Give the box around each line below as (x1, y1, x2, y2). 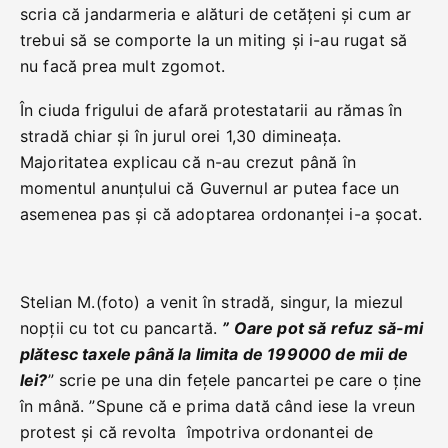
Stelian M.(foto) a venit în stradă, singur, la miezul (20, 292, 404, 312)
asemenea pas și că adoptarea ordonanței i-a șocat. (20, 204, 423, 224)
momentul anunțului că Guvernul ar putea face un (20, 178, 400, 198)
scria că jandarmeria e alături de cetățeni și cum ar (20, 4, 412, 24)
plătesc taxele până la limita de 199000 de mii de (20, 344, 408, 364)
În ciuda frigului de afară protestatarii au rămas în (20, 100, 403, 120)
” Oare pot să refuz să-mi (222, 318, 424, 338)
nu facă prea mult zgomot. (20, 56, 226, 76)
